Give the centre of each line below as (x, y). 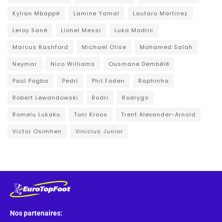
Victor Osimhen (37, 131)
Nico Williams (73, 64)
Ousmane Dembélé (139, 64)
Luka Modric (134, 30)
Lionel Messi (81, 30)
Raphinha (154, 81)
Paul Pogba (30, 81)
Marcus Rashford (40, 47)
